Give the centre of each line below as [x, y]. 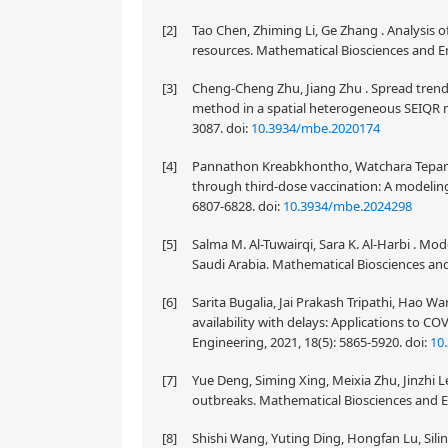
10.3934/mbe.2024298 [347, 206]
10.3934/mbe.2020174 [315, 128]
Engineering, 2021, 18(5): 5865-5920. [298, 342]
